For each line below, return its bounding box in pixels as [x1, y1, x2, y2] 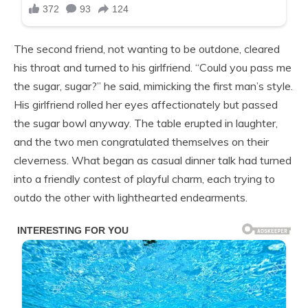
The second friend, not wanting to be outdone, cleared [14, 42, 280, 56]
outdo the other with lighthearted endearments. [14, 190, 247, 205]
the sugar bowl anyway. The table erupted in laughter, [14, 116, 278, 131]
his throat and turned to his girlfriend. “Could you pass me [14, 60, 291, 75]
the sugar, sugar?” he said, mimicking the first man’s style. [14, 79, 293, 93]
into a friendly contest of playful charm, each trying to [14, 172, 275, 186]
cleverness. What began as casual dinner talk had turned [14, 153, 291, 168]
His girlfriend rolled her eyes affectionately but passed [14, 98, 278, 112]
